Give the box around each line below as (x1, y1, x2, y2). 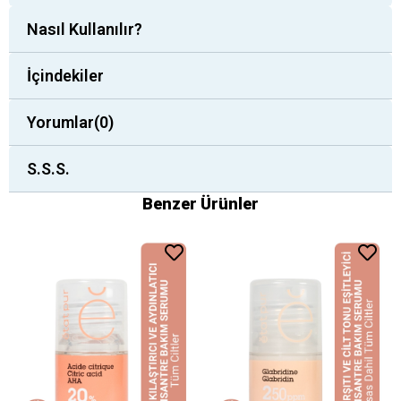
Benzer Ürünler (142, 193, 259, 213)
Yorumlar (27, 112, 94, 132)
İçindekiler (27, 65, 104, 85)
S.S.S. (27, 158, 70, 178)
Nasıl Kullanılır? (27, 19, 142, 38)
